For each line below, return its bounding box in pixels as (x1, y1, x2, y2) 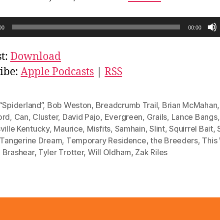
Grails (146, 112, 167, 122)
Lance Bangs (171, 112, 218, 122)
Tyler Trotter (38, 147, 84, 158)
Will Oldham (87, 147, 131, 158)
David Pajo (62, 112, 101, 122)
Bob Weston (47, 100, 92, 110)
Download (10, 50, 61, 64)
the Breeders (150, 136, 198, 146)
